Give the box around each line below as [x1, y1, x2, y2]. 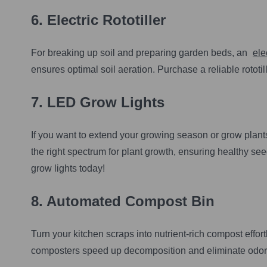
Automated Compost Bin [46, 193, 215, 209]
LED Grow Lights [47, 94, 164, 111]
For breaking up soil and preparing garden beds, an [31, 48, 250, 58]
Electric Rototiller [47, 12, 166, 29]
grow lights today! [31, 163, 105, 174]
